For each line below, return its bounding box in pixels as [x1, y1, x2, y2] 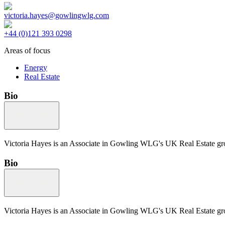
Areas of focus [4, 46, 50, 55]
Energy [24, 63, 47, 72]
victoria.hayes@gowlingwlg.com [4, 11, 109, 20]
